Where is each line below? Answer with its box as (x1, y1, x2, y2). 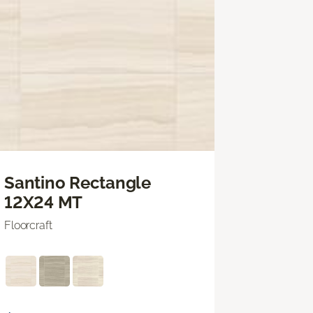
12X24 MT (4, 191, 83, 212)
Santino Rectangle (4, 172, 151, 193)
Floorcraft (4, 218, 52, 232)
